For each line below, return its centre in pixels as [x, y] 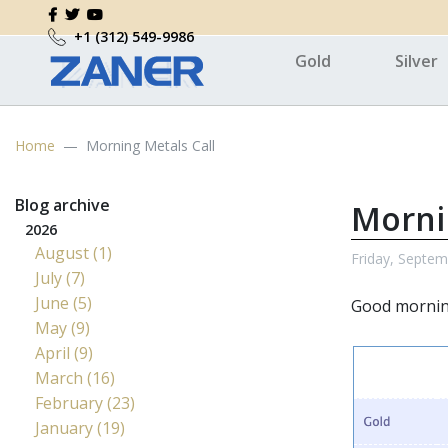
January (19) [80, 428]
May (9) [62, 328]
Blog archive [62, 205]
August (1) [73, 253]
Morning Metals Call [150, 145]
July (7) [60, 278]
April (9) [64, 353]
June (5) [63, 303]
